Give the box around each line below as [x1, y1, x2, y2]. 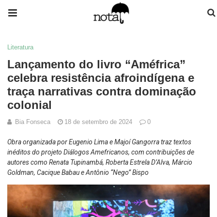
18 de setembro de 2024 [64, 118, 132, 125]
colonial [7, 98, 52, 111]
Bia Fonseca [15, 118, 50, 125]
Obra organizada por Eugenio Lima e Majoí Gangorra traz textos [7, 138, 191, 146]
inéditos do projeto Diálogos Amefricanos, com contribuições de [7, 148, 194, 156]
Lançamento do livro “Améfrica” [7, 58, 186, 71]
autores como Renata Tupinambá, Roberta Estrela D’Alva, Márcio [7, 158, 192, 166]
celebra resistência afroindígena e [7, 71, 194, 84]
